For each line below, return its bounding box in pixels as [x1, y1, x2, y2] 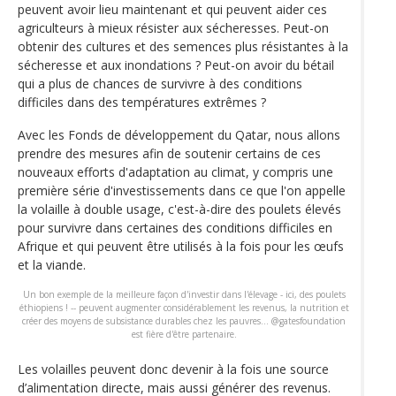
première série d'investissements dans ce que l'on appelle [18, 182, 346, 200]
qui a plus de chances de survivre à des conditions [18, 75, 302, 93]
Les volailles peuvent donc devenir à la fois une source [18, 361, 329, 378]
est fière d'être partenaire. [131, 328, 237, 341]
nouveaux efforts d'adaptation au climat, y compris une [18, 164, 333, 181]
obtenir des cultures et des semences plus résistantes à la [18, 38, 348, 56]
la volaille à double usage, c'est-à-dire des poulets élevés [18, 201, 341, 218]
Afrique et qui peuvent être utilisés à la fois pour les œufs [18, 238, 344, 255]
